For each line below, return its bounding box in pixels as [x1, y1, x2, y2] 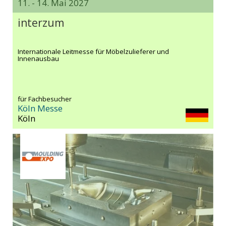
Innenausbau [18, 53, 59, 63]
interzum [18, 15, 64, 30]
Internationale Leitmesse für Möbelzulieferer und [18, 46, 169, 56]
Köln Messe [18, 102, 63, 114]
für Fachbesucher [18, 94, 72, 103]
